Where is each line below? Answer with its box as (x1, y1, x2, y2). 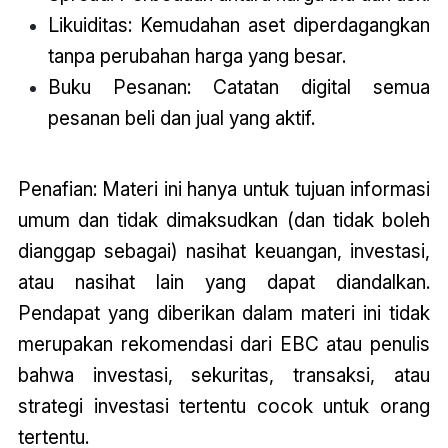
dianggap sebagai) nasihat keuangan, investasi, (17, 238, 431, 263)
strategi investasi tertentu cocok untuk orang (17, 393, 431, 418)
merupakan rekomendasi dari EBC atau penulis (17, 331, 431, 356)
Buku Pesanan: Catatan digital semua (47, 75, 431, 100)
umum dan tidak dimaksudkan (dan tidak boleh (17, 207, 431, 232)
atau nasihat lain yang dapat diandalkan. (17, 269, 431, 294)
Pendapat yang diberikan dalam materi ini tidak (17, 300, 431, 325)
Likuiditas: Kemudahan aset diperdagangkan (47, 13, 431, 38)
